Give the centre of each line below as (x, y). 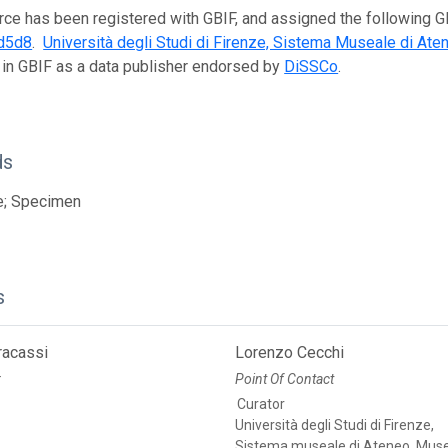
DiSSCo (311, 66)
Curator (261, 403)
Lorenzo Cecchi (290, 352)
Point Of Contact (285, 378)
